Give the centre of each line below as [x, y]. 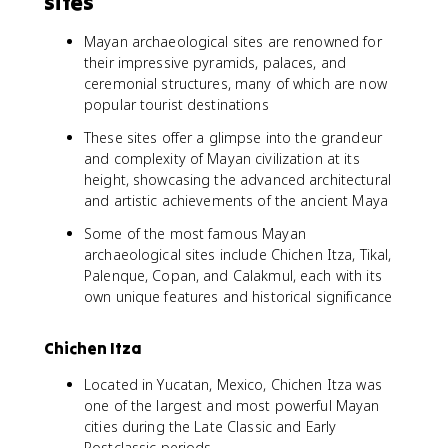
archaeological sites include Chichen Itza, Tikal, [238, 254]
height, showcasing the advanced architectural [237, 179]
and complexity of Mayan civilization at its [222, 158]
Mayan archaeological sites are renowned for [233, 41]
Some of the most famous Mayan [195, 233]
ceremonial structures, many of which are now [235, 83]
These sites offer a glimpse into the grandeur [233, 137]
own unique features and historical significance [238, 296]
